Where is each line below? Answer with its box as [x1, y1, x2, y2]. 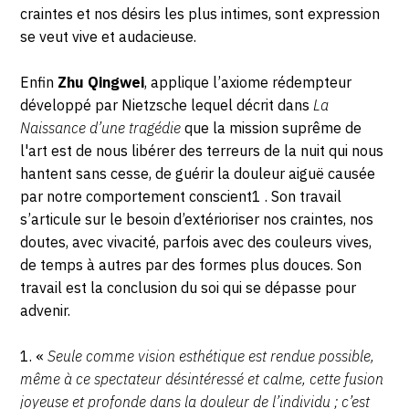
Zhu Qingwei [58, 73, 145, 92]
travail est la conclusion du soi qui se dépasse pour [20, 278, 357, 298]
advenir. [20, 301, 75, 320]
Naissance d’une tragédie [20, 119, 182, 138]
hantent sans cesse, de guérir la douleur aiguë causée [20, 164, 376, 184]
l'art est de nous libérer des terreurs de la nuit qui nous [20, 142, 384, 161]
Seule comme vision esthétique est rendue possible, [47, 347, 375, 366]
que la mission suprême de [181, 119, 362, 138]
